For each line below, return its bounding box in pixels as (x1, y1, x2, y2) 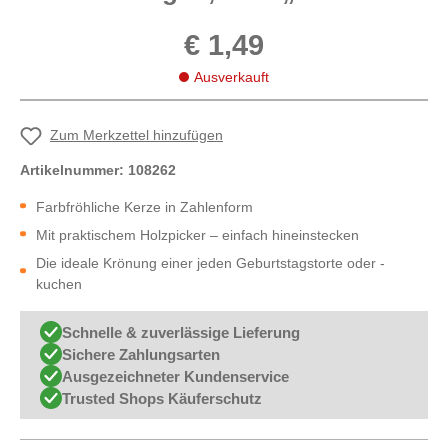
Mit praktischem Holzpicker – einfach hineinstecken (36, 227, 359, 244)
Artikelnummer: (20, 161, 128, 178)
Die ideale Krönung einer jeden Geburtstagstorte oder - (36, 255, 385, 272)
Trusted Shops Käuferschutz (62, 389, 262, 407)
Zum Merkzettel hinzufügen (50, 127, 223, 144)
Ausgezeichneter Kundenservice (62, 367, 289, 385)
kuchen (36, 276, 82, 293)
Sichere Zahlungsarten (62, 345, 220, 363)
